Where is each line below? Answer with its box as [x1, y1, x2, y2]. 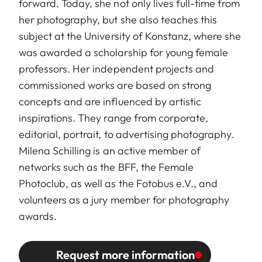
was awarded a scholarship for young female [19, 45, 229, 59]
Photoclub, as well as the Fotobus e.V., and [19, 176, 218, 190]
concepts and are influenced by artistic [19, 94, 201, 108]
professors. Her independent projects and [19, 61, 214, 75]
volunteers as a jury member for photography [19, 192, 230, 206]
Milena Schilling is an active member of [19, 143, 201, 157]
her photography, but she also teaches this [19, 12, 218, 26]
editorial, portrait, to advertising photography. [19, 127, 235, 141]
